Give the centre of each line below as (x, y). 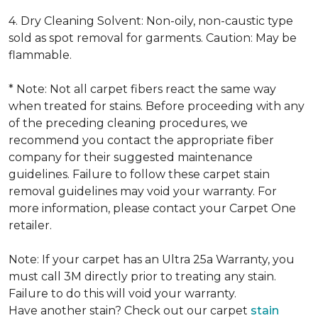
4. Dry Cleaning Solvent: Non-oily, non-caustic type (151, 21)
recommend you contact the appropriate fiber (141, 140)
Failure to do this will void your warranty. (122, 294)
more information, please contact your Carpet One (152, 208)
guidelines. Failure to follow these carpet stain (139, 174)
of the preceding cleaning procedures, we (128, 123)
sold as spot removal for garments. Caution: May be (153, 38)
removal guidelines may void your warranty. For (143, 191)
